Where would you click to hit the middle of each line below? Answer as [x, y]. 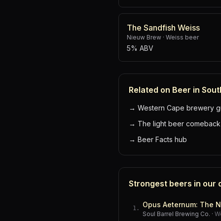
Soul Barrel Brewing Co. [176, 214]
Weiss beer [182, 37]
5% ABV [140, 48]
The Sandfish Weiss [163, 28]
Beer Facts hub [162, 139]
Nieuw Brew [144, 37]
